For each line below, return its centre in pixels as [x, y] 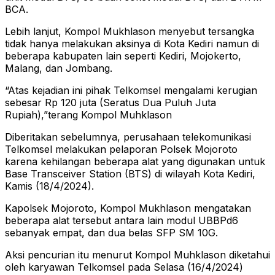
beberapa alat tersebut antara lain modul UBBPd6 [122, 221]
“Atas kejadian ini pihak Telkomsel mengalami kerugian [131, 91]
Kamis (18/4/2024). [49, 186]
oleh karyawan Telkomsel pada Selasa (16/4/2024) [124, 267]
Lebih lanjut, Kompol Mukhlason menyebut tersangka [130, 32]
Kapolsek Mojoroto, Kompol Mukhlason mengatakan [128, 208]
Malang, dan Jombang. [59, 68]
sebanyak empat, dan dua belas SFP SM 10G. [111, 233]
